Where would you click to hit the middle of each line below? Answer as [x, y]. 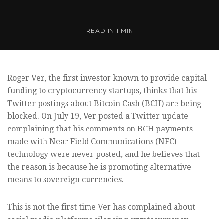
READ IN [101, 31]
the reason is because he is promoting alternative [99, 167]
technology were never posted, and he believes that [104, 154]
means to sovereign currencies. [66, 180]
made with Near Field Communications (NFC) [92, 142]
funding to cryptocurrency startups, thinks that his [102, 91]
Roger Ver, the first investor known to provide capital [107, 78]
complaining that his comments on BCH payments [100, 129]
